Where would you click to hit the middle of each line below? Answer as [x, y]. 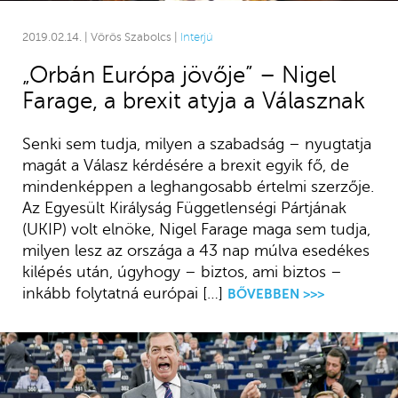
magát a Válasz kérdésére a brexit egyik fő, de [185, 165]
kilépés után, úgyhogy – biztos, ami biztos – [182, 271]
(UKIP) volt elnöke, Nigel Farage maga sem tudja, [196, 229]
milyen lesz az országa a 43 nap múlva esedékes [195, 250]
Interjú [196, 38]
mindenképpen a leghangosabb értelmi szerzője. [198, 186]
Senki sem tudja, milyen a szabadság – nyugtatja [196, 143]
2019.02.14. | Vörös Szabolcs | [101, 38]
